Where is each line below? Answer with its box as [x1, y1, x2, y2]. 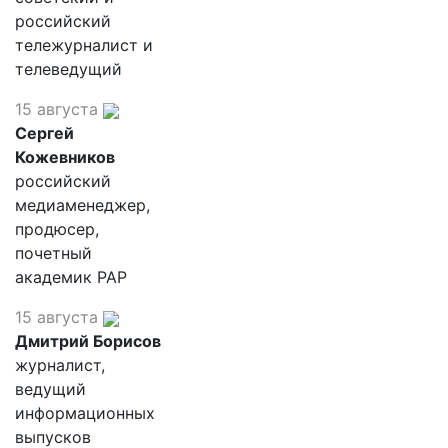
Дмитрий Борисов [15, 331, 161, 351]
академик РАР [15, 267, 127, 287]
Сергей [15, 123, 74, 143]
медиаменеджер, [15, 195, 150, 215]
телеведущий [15, 59, 122, 79]
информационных [15, 403, 155, 423]
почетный [15, 243, 92, 263]
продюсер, [15, 219, 99, 239]
